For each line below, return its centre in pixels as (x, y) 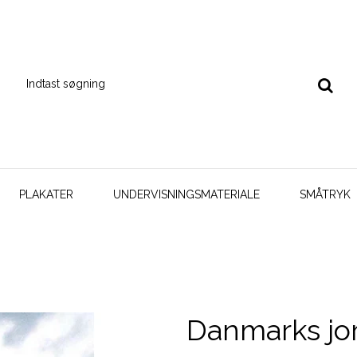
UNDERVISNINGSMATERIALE (186, 194)
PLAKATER (46, 194)
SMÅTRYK (325, 194)
